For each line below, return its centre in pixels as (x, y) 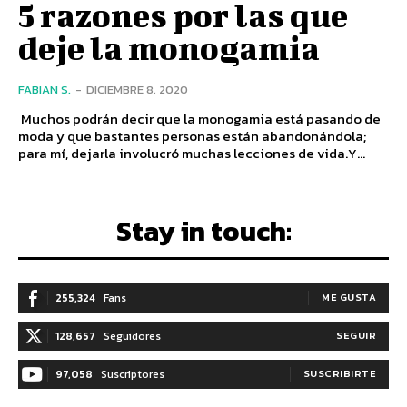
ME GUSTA (349, 297)
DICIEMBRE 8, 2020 (137, 89)
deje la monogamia (169, 47)
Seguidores (132, 336)
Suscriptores (133, 374)
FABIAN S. (45, 89)
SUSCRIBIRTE (339, 373)
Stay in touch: (203, 231)
